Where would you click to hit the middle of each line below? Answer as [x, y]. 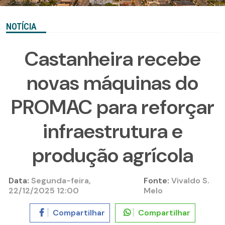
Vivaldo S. [189, 181]
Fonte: [156, 181]
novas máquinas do [113, 83]
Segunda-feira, [60, 181]
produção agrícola [113, 155]
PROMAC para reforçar [113, 107]
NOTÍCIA [21, 27]
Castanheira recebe [113, 59]
